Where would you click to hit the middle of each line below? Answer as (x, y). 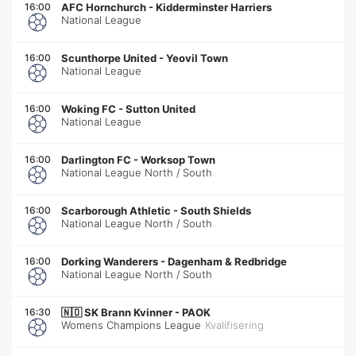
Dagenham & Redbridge (227, 261)
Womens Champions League (131, 325)
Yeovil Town (197, 58)
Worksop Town (178, 159)
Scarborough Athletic (116, 210)
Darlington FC (96, 159)
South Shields (216, 210)
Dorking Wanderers (110, 261)
